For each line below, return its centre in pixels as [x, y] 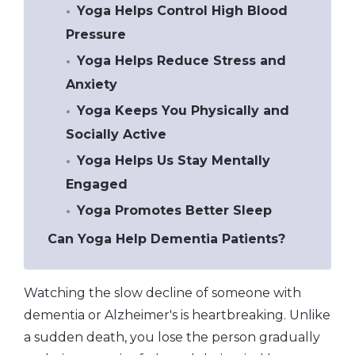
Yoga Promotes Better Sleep [175, 210]
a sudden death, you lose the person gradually [172, 337]
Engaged [96, 184]
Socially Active [116, 134]
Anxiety [91, 84]
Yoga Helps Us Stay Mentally [174, 160]
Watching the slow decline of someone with [162, 292]
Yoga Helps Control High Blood [183, 10]
